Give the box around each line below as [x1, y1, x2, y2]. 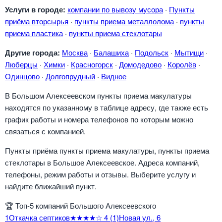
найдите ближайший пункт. [5, 181, 97, 191]
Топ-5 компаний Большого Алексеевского [13, 200, 156, 211]
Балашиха [94, 47, 129, 57]
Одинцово [5, 71, 40, 81]
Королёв [167, 59, 196, 69]
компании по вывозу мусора [67, 4, 163, 14]
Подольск [135, 47, 168, 57]
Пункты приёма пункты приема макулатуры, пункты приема [5, 145, 209, 156]
